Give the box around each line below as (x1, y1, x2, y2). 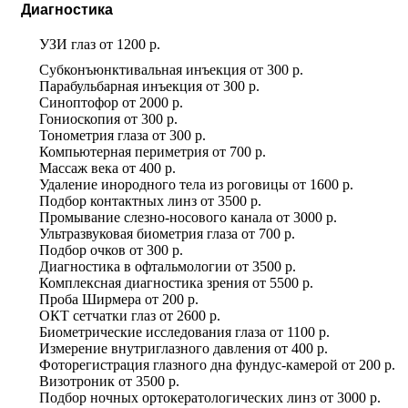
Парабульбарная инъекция (39, 77, 202, 94)
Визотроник (39, 372, 115, 389)
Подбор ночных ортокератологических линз (39, 389, 316, 405)
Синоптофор (39, 94, 118, 110)
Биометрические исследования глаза (39, 323, 266, 340)
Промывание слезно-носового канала (39, 209, 272, 225)
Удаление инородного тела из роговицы (39, 176, 289, 192)
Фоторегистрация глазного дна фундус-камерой (39, 356, 338, 372)
